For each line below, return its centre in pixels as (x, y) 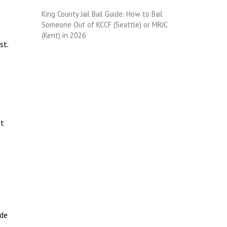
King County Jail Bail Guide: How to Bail (102, 14)
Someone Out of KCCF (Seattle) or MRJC (104, 24)
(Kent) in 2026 (64, 35)
